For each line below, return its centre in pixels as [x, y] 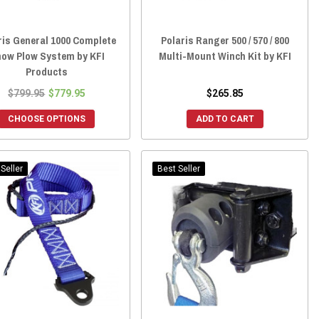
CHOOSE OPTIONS [47, 119]
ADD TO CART [225, 119]
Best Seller [179, 169]
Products [47, 72]
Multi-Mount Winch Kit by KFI [225, 56]
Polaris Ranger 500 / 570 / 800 [225, 41]
